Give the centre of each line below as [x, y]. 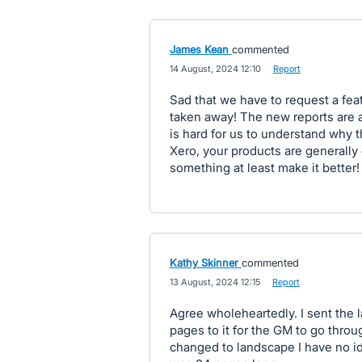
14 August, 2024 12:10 [215, 69]
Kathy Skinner [204, 263]
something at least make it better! [264, 168]
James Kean [199, 49]
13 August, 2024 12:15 [215, 282]
